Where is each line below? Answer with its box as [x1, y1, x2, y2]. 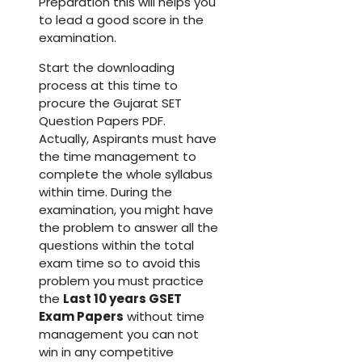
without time [124, 307, 204, 325]
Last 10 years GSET [63, 289, 182, 307]
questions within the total [39, 236, 194, 254]
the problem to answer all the [39, 218, 218, 236]
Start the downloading [39, 58, 175, 76]
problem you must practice [39, 271, 204, 289]
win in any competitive [39, 343, 174, 360]
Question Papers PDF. [39, 112, 166, 129]
